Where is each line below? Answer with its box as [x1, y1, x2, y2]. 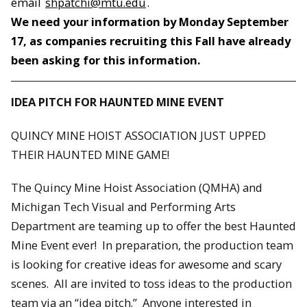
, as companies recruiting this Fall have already [23, 33, 291, 49]
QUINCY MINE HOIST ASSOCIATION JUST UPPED [11, 127, 266, 143]
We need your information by [11, 14, 179, 30]
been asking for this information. [11, 52, 200, 69]
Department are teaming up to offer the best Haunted [11, 218, 296, 234]
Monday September [179, 14, 288, 30]
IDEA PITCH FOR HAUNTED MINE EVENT [11, 94, 224, 110]
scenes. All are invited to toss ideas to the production [11, 275, 292, 292]
